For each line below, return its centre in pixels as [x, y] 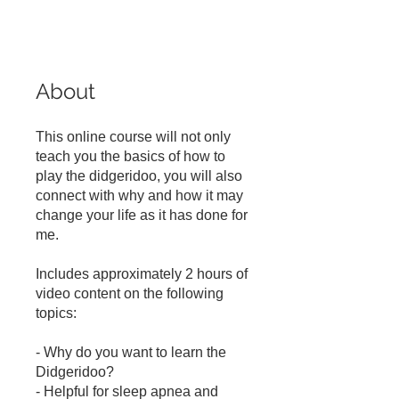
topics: [56, 313]
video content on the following [130, 294]
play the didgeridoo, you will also [139, 176]
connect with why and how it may [139, 196]
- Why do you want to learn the [131, 353]
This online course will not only [133, 137]
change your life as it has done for [142, 216]
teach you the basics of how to [130, 157]
